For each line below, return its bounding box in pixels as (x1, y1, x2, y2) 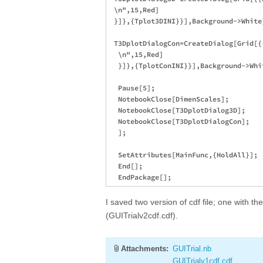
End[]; (110, 161, 143, 170)
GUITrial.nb (173, 244, 211, 253)
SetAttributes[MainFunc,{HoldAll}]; (110, 150, 258, 159)
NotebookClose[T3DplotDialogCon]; (110, 117, 249, 126)
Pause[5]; (110, 83, 155, 92)
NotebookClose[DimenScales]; (110, 95, 229, 103)
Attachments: (121, 244, 168, 253)
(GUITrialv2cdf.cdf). (106, 211, 178, 220)
